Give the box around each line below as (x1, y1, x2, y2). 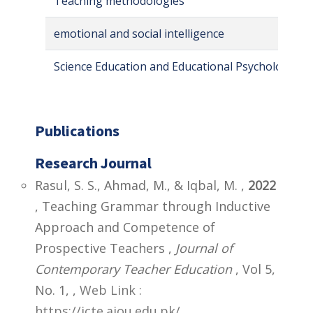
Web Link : (80, 281, 142, 298)
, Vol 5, (232, 260, 275, 277)
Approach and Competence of (35, 218, 215, 235)
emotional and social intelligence (54, 25, 224, 41)
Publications (35, 120, 119, 140)
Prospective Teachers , (35, 239, 175, 256)
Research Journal (35, 152, 152, 173)
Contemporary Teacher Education (35, 260, 232, 277)
